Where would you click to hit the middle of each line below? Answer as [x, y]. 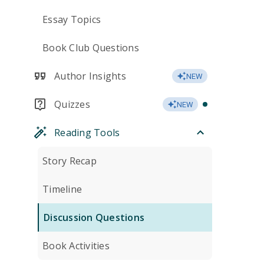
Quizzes [72, 104]
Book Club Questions [91, 48]
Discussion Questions [94, 217]
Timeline [62, 189]
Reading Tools [87, 133]
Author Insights [90, 76]
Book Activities [76, 246]
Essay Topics [72, 19]
